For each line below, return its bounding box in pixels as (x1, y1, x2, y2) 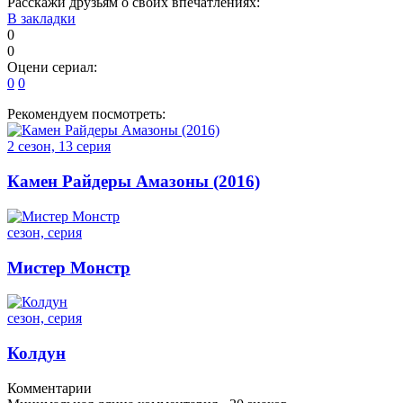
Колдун (7, 344, 66, 363)
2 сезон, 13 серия (7, 139, 111, 155)
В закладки (7, 11, 76, 27)
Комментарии (7, 380, 92, 396)
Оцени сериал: (7, 59, 97, 76)
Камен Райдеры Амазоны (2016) (7, 172, 260, 192)
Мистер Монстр (7, 257, 130, 277)
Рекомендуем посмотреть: (7, 106, 166, 122)
